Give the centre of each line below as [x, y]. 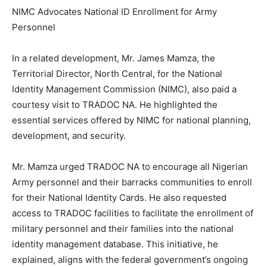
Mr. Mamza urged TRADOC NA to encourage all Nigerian [130, 166]
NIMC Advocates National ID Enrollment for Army [114, 11]
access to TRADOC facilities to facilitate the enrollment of [133, 213]
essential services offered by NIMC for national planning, [131, 120]
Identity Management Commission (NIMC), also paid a [124, 89]
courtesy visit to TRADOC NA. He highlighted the [115, 104]
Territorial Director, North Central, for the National [117, 73]
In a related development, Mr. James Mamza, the [114, 58]
